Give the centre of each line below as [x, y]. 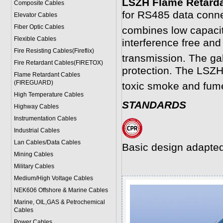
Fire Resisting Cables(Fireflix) [54, 51]
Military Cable [32, 166]
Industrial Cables [37, 130]
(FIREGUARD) [33, 83]
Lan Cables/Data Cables [47, 142]
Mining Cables [33, 154]
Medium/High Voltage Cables [53, 178]
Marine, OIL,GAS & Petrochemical [59, 202]
